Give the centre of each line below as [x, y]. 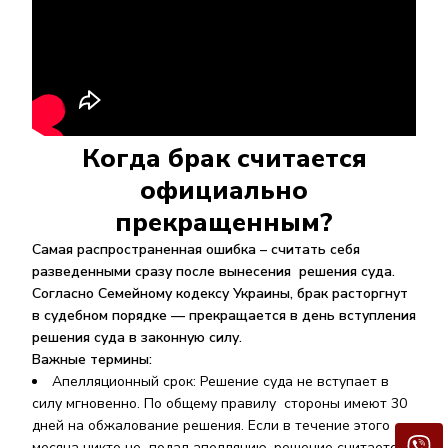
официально [224, 190]
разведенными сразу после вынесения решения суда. [213, 271]
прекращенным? [224, 222]
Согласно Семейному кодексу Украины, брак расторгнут [220, 293]
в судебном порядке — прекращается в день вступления [224, 315]
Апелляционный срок [122, 381]
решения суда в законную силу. [139, 337]
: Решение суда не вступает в [291, 381]
